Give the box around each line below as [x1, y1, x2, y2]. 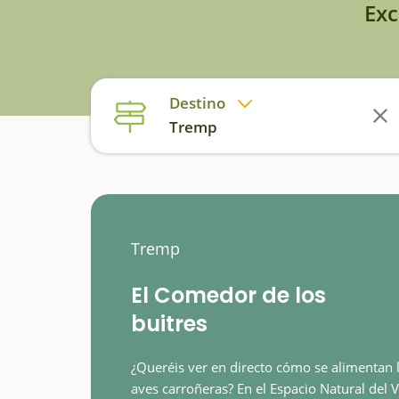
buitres [131, 308, 208, 338]
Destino [169, 92, 225, 113]
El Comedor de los [131, 280, 326, 310]
